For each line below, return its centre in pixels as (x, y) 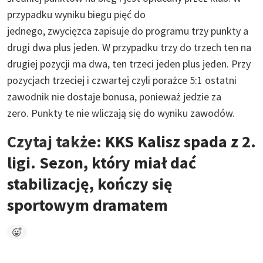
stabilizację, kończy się (90, 183)
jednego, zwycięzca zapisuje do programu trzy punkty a (128, 31)
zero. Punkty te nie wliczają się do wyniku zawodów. (122, 113)
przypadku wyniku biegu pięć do (76, 14)
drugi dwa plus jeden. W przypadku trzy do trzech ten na (129, 47)
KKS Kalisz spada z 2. (181, 141)
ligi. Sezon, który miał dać (102, 162)
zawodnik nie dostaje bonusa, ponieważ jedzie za (114, 96)
